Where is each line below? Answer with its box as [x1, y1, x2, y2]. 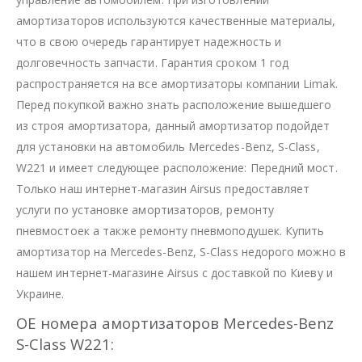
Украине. [16, 285, 65, 301]
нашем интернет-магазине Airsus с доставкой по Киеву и [16, 264, 333, 280]
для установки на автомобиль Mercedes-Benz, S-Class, [16, 138, 320, 154]
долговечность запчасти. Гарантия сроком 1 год [16, 54, 289, 70]
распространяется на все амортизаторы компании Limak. [16, 75, 338, 91]
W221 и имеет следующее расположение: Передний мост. [16, 159, 338, 175]
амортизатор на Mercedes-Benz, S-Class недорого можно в [16, 243, 346, 259]
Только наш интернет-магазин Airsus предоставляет [16, 180, 310, 196]
